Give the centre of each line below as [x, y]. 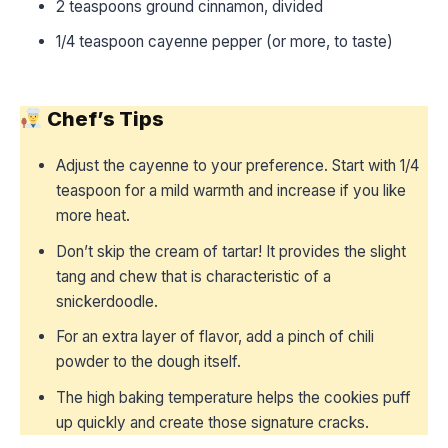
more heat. [93, 216]
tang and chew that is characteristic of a [193, 276]
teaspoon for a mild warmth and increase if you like [231, 191]
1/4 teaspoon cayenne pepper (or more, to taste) [224, 42]
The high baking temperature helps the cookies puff [233, 397]
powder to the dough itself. [148, 362]
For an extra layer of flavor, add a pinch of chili [215, 337]
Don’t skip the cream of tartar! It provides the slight [231, 251]
